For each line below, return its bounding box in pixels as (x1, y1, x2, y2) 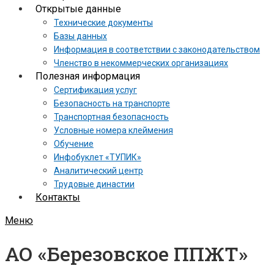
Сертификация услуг (54, 85, 137, 95)
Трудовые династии (54, 179, 135, 189)
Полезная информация (35, 70, 140, 82)
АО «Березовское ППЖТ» (5, 240, 248, 267)
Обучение (54, 139, 94, 149)
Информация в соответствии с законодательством (54, 45, 260, 54)
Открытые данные (35, 3, 121, 15)
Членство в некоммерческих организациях (54, 58, 228, 68)
